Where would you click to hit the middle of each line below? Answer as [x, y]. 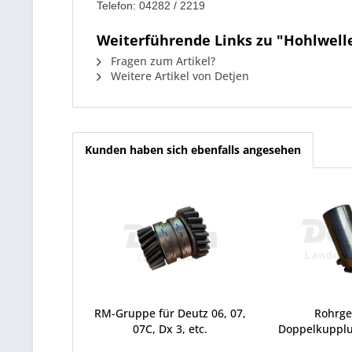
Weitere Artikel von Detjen [178, 76]
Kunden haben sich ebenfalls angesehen [193, 150]
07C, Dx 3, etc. [170, 329]
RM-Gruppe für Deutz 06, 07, [170, 313]
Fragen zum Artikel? [161, 61]
